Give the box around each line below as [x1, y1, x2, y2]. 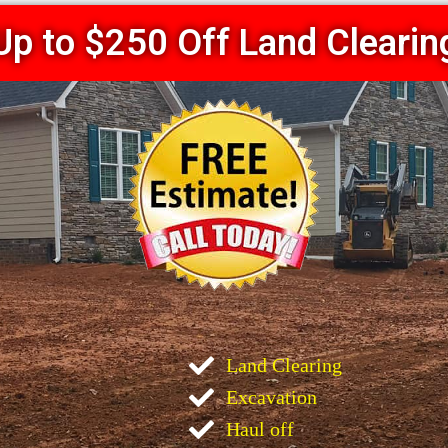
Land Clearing [225, 354, 342, 376]
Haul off [225, 418, 294, 440]
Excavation [225, 386, 317, 408]
